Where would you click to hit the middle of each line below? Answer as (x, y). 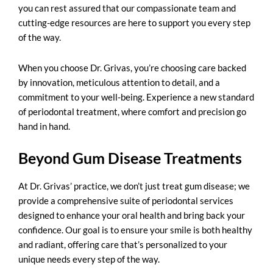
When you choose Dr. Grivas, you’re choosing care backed (132, 68)
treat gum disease (198, 186)
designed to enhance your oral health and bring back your (132, 215)
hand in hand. (45, 126)
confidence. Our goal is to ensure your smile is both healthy (135, 229)
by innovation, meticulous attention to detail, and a (119, 83)
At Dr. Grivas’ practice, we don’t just (90, 186)
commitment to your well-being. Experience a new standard (136, 97)
